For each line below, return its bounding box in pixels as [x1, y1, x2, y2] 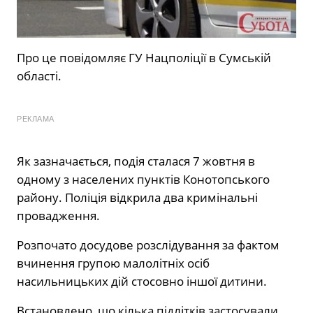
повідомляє [59, 50, 126, 66]
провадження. [17, 208, 100, 224]
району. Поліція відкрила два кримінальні [17, 189, 258, 206]
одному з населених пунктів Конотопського [17, 171, 270, 188]
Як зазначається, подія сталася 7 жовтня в [17, 153, 255, 170]
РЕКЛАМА [17, 115, 54, 124]
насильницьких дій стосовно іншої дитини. [17, 273, 267, 290]
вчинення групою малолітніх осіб [17, 255, 210, 272]
